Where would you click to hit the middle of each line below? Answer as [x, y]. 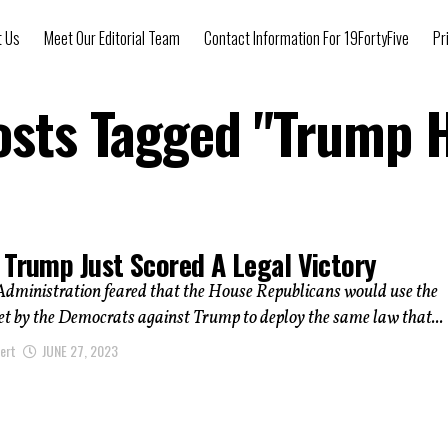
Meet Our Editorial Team [112, 38]
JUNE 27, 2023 [80, 351]
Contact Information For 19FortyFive [306, 38]
